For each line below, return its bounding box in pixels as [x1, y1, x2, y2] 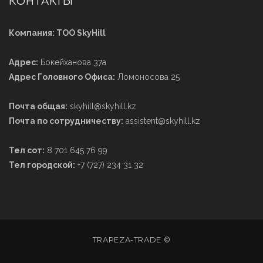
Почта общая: [9, 101, 68, 111]
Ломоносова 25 [115, 72, 180, 82]
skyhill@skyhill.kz [68, 101, 136, 111]
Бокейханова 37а [38, 57, 106, 67]
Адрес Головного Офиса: [9, 72, 115, 82]
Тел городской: [9, 160, 75, 170]
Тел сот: [9, 145, 45, 155]
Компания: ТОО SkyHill [9, 28, 106, 38]
